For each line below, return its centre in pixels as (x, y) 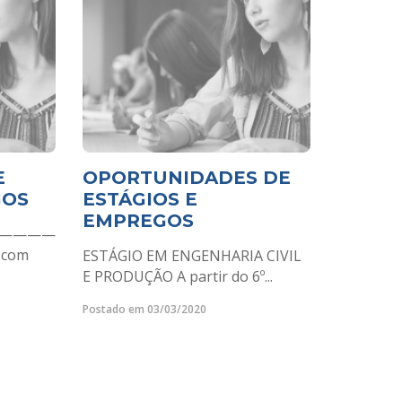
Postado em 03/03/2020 (144, 309)
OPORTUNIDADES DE (187, 178)
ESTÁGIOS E (140, 199)
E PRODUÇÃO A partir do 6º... (178, 276)
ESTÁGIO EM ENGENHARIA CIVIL (192, 256)
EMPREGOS (138, 221)
